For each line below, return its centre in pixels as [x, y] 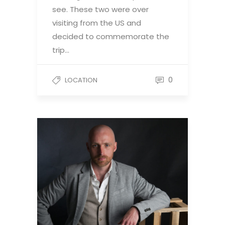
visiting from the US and [97, 23]
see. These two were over [100, 9]
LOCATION [81, 80]
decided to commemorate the [111, 36]
